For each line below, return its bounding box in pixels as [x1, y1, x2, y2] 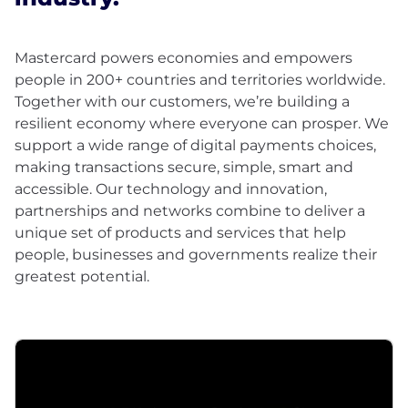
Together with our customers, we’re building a [15, 92, 350, 110]
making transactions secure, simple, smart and [15, 158, 353, 176]
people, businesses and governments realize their [15, 245, 377, 263]
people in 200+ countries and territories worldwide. [15, 70, 385, 88]
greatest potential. [15, 267, 149, 285]
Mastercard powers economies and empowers [15, 48, 352, 66]
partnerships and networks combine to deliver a [15, 201, 365, 219]
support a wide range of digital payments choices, [15, 136, 376, 154]
